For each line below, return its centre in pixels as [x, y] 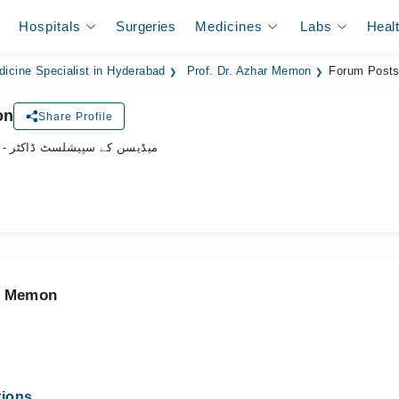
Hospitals [50, 26]
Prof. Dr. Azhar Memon [249, 71]
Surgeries [146, 26]
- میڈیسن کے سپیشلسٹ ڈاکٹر [84, 147]
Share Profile [76, 116]
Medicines [229, 26]
